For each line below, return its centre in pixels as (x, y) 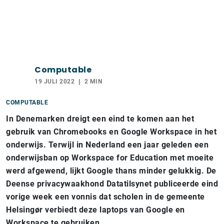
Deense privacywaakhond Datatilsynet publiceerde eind (112, 184)
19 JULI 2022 (54, 81)
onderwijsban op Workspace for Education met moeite (110, 158)
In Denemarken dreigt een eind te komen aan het (100, 119)
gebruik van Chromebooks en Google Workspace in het (111, 132)
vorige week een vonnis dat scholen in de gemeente (105, 197)
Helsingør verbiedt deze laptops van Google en (95, 210)
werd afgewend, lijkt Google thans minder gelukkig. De (111, 171)
